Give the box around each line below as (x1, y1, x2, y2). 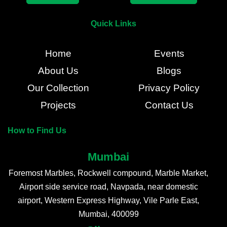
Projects (40, 100, 76, 111)
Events (154, 48, 184, 59)
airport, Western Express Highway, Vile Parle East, (18, 196, 199, 205)
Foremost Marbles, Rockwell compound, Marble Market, (9, 169, 208, 178)
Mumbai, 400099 (78, 210, 139, 219)
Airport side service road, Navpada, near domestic (19, 182, 198, 192)
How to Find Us (8, 126, 66, 135)
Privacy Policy (138, 83, 200, 94)
